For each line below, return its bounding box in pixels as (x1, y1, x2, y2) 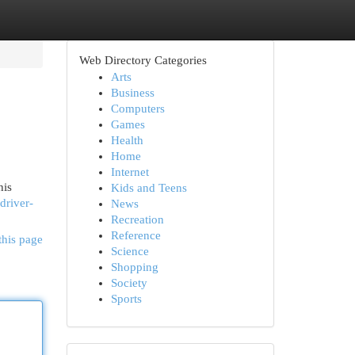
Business (110, 86, 155, 99)
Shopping (110, 261, 158, 273)
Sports (110, 292, 142, 305)
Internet (110, 166, 149, 178)
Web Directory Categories (78, 54, 207, 67)
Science (110, 245, 149, 258)
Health (110, 134, 143, 147)
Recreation (110, 213, 164, 226)
